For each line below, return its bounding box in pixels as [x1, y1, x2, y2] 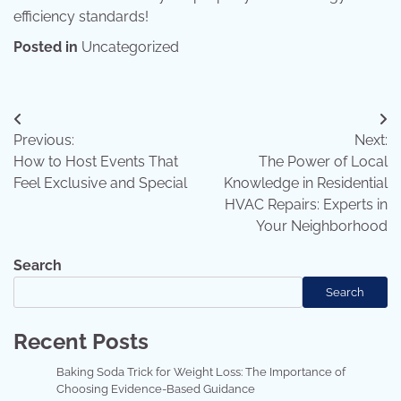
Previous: [13, 132, 74, 149]
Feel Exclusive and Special [13, 175, 187, 192]
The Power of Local [259, 153, 388, 171]
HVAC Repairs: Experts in [225, 196, 388, 214]
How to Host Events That [13, 153, 178, 171]
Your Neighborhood [256, 218, 388, 235]
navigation [13, 142, 122, 169]
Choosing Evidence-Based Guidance [56, 382, 255, 397]
